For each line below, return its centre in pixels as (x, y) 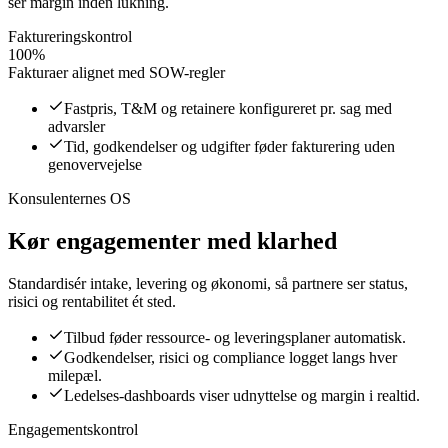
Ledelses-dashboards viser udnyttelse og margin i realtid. (242, 396)
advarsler (76, 127)
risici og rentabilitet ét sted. (92, 302)
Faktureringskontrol (70, 37)
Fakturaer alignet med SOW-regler (116, 73)
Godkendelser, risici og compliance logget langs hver (230, 358)
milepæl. (75, 376)
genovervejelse (95, 165)
